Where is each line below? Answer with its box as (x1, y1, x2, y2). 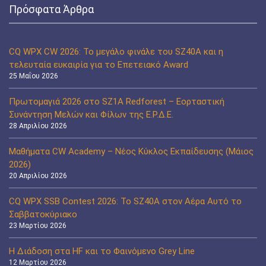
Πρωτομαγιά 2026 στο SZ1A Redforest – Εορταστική (9, 96, 224, 107)
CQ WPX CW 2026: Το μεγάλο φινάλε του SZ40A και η (9, 46, 223, 57)
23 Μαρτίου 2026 (9, 221, 66, 230)
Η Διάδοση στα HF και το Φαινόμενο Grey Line (9, 245, 195, 256)
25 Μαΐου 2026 (9, 71, 58, 80)
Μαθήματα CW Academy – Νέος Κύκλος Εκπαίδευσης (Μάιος (9, 145, 254, 157)
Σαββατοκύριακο (9, 208, 77, 220)
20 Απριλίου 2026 (9, 171, 67, 180)
